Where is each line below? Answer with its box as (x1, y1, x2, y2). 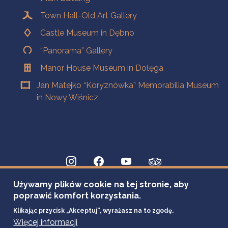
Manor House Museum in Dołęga (40, 63, 164, 73)
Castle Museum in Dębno (40, 28, 135, 38)
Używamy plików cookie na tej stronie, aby (13, 180, 189, 189)
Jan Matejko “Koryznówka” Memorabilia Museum (36, 80, 219, 91)
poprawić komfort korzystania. (13, 191, 141, 201)
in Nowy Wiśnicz (36, 93, 98, 103)
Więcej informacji (13, 217, 78, 227)
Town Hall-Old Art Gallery (40, 10, 137, 20)
